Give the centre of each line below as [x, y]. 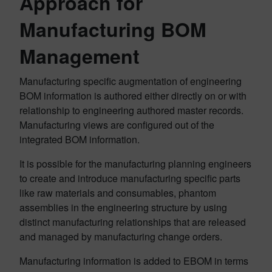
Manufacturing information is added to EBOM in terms [134, 261]
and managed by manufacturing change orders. [121, 236]
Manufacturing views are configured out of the [117, 125]
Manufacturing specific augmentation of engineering [131, 81]
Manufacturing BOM [113, 29]
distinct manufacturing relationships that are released [133, 222]
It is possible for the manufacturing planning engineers [135, 164]
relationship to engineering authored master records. [131, 110]
